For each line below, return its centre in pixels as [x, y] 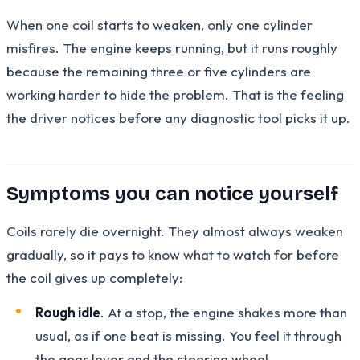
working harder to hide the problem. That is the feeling [175, 94]
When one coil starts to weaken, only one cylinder [160, 24]
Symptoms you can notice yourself [172, 193]
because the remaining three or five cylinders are [159, 71]
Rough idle [68, 312]
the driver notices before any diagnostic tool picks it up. [178, 117]
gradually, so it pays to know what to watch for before [173, 254]
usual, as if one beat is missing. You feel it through [188, 335]
